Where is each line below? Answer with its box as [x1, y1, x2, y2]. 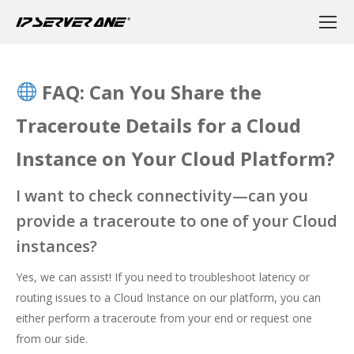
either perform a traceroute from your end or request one [16, 311, 312, 326]
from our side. [16, 331, 88, 346]
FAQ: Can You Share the [37, 79, 262, 105]
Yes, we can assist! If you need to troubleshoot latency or [16, 269, 310, 284]
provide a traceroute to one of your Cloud [16, 210, 337, 232]
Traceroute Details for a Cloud [16, 112, 301, 138]
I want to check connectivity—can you [16, 185, 308, 206]
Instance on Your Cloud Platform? [16, 145, 335, 171]
